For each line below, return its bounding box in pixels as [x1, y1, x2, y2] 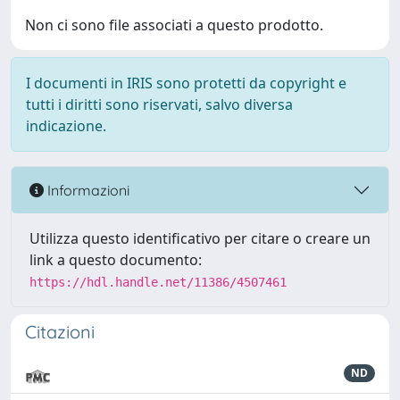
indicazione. [26, 116, 106, 136]
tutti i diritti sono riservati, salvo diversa [26, 95, 293, 114]
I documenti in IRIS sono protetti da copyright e [26, 73, 346, 93]
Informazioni [44, 180, 129, 199]
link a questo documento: [29, 250, 202, 270]
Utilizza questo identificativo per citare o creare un [29, 229, 371, 248]
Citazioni [25, 321, 95, 343]
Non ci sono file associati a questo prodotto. [25, 15, 323, 35]
